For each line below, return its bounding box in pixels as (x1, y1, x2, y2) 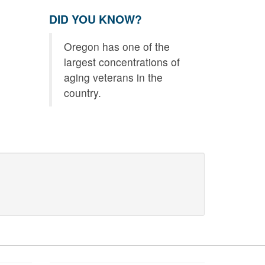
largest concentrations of (64, 54, 180, 70)
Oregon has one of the (64, 39, 170, 54)
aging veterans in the (64, 70, 163, 85)
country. (64, 85, 102, 101)
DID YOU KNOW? (49, 11, 143, 28)
